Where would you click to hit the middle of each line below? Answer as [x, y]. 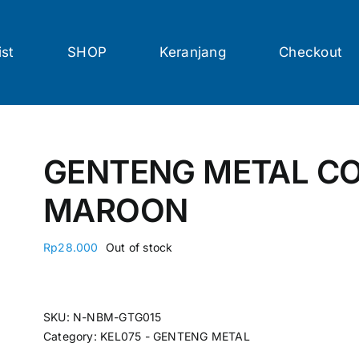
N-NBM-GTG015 [117, 317]
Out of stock [139, 247]
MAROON [116, 210]
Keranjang [193, 52]
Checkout [311, 52]
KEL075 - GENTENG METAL [175, 336]
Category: [72, 336]
